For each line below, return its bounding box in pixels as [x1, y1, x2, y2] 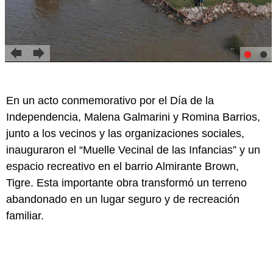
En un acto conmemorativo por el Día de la [6, 94, 214, 107]
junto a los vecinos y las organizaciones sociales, [6, 127, 244, 140]
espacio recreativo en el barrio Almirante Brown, [6, 160, 239, 172]
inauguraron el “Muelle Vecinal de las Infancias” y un [6, 143, 260, 156]
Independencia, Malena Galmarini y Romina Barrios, [6, 110, 260, 123]
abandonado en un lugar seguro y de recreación [6, 193, 239, 205]
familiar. [6, 209, 44, 222]
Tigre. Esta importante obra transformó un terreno [6, 176, 247, 189]
